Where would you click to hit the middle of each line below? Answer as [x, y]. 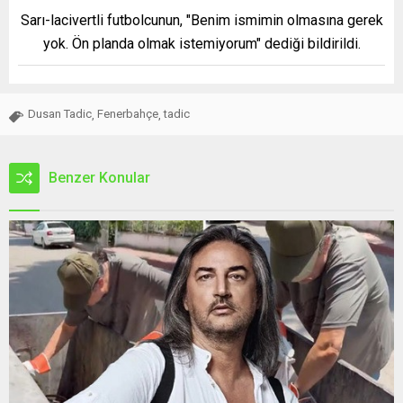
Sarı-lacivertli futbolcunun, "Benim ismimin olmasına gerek [201, 20]
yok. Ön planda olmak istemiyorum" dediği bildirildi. [201, 43]
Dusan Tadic [60, 113]
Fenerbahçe [128, 113]
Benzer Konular [99, 177]
